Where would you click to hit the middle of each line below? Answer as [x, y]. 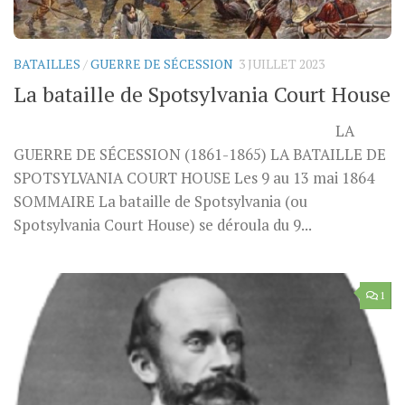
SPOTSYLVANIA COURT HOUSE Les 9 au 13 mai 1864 [194, 179]
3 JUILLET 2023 [282, 64]
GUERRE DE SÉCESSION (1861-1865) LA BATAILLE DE [200, 155]
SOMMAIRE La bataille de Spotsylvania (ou [160, 202]
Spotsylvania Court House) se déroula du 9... [163, 226]
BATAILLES [47, 64]
